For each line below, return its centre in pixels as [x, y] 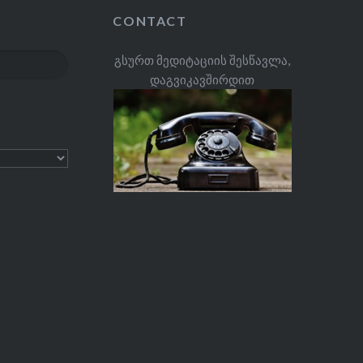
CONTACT [150, 21]
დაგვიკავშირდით [203, 80]
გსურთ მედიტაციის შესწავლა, [203, 60]
